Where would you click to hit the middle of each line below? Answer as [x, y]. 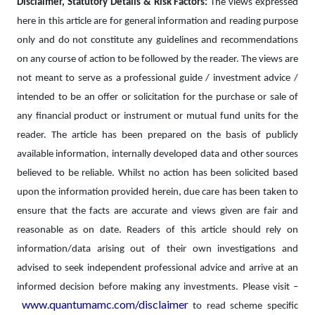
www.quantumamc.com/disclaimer [105, 304]
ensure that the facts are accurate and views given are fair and [157, 212]
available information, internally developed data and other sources [157, 155]
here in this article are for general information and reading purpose [157, 22]
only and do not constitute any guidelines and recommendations [157, 41]
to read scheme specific [243, 307]
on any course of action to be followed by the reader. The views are [157, 60]
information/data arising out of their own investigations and [157, 250]
